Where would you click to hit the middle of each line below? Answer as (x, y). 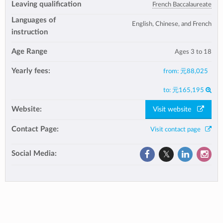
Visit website (175, 110)
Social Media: (34, 153)
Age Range (29, 51)
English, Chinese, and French (172, 24)
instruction (30, 32)
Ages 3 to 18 (193, 52)
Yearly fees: (31, 71)
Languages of (34, 20)
